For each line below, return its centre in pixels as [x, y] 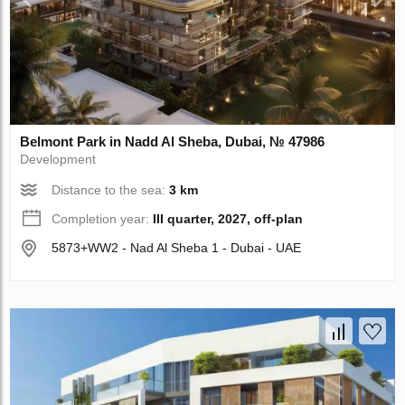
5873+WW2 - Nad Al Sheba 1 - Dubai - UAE [177, 247]
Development [58, 159]
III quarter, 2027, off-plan [228, 218]
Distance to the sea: [111, 189]
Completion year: [103, 218]
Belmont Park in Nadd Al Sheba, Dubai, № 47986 [173, 141]
